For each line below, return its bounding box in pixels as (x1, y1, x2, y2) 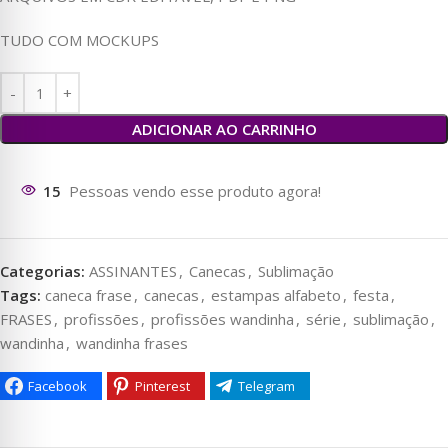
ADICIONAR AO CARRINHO (131, 119, 317, 140)
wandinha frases (76, 333, 188, 354)
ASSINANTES (89, 261, 177, 282)
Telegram (238, 376, 295, 395)
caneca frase (45, 285, 132, 306)
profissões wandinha (151, 309, 294, 330)
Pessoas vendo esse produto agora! (69, 181, 321, 202)
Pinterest (135, 376, 190, 395)
